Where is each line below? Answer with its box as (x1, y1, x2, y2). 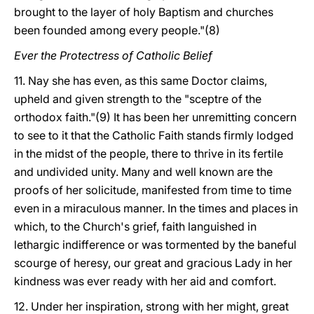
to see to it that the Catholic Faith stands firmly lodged (14, 128, 294, 142)
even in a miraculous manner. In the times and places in (14, 201, 298, 215)
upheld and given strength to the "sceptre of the (14, 92, 261, 106)
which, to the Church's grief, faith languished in (14, 219, 257, 233)
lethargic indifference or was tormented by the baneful (14, 238, 296, 252)
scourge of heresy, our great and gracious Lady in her (14, 256, 292, 270)
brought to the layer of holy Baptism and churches (14, 5, 273, 19)
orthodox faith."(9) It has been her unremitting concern (14, 110, 296, 124)
